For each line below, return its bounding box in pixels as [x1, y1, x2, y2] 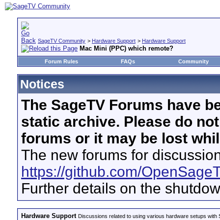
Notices [20, 77, 64, 91]
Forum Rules [45, 58, 78, 64]
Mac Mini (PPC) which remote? [80, 45, 173, 52]
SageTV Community [38, 38, 85, 44]
